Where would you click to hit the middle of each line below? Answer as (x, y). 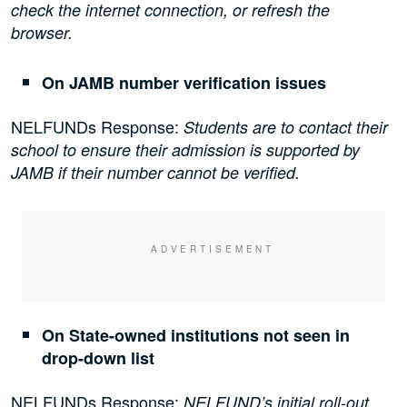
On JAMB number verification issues (184, 83)
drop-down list (99, 358)
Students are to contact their (286, 127)
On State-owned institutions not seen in (196, 336)
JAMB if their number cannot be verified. (155, 173)
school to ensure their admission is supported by (185, 150)
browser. (42, 33)
